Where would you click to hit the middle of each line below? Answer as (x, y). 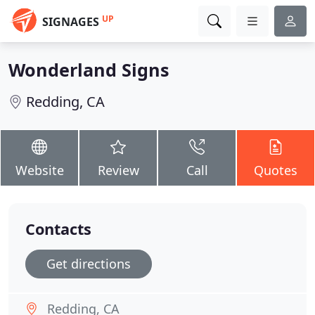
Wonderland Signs (89, 70)
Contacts (58, 229)
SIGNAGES (71, 22)
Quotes (276, 170)
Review (118, 170)
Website (39, 170)
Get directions (89, 264)
